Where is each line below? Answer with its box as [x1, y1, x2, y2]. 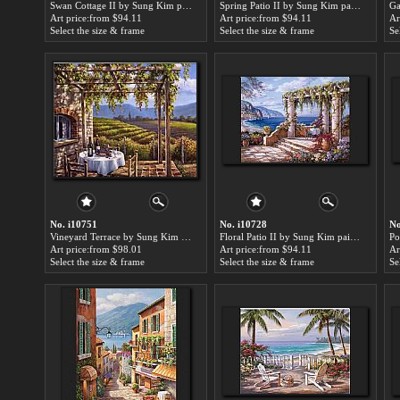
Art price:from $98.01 [50, 244, 142, 254]
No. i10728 [220, 219, 267, 229]
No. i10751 [50, 219, 97, 229]
